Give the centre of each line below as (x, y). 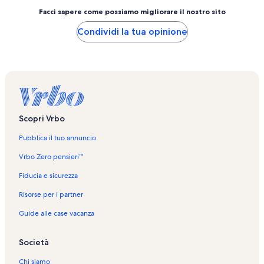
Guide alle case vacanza (57, 213)
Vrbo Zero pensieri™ (51, 156)
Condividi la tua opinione (132, 31)
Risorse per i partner (51, 194)
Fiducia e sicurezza (48, 175)
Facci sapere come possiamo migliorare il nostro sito (132, 11)
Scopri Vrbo (42, 118)
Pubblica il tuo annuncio (57, 138)
